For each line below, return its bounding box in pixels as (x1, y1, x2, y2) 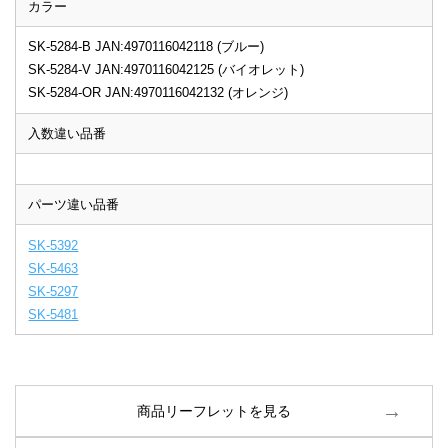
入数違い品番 (28, 125, 107, 141)
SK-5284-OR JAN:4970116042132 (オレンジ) (28, 85, 289, 101)
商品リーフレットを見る (137, 403, 291, 419)
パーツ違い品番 (28, 197, 120, 213)
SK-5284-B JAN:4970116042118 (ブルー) (28, 39, 265, 55)
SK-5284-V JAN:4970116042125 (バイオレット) (28, 62, 305, 78)
